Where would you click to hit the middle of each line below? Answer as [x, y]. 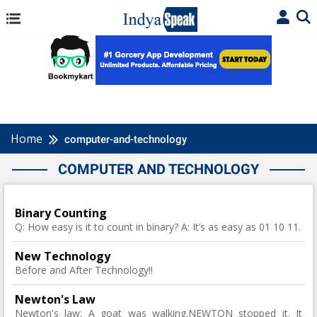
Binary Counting [61, 213]
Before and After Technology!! [84, 270]
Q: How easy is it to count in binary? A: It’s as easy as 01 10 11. [158, 227]
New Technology [63, 256]
